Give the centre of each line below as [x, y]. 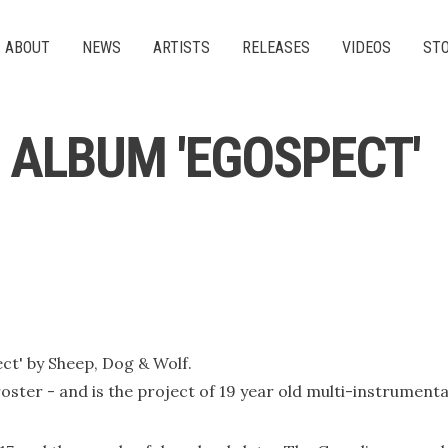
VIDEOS [367, 47]
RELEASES [276, 47]
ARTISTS [182, 47]
